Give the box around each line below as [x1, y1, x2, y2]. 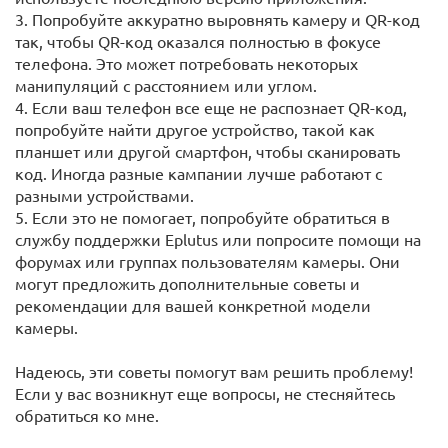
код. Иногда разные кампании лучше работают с [15, 163, 382, 183]
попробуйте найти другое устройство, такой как [15, 119, 375, 139]
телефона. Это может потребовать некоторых [15, 53, 358, 73]
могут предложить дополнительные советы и [15, 273, 360, 293]
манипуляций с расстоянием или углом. [15, 75, 317, 95]
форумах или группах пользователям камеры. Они [15, 251, 400, 271]
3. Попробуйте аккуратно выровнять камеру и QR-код [15, 9, 420, 29]
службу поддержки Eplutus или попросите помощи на [15, 229, 421, 249]
